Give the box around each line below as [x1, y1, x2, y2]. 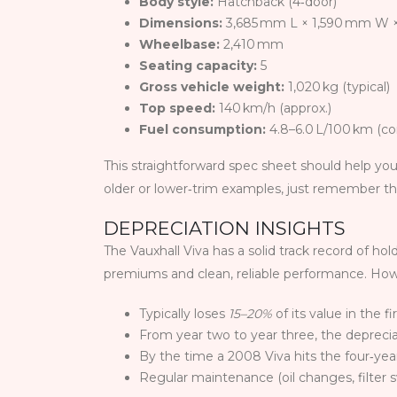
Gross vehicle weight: [139, 79, 284, 96]
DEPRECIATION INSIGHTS [104, 217, 346, 240]
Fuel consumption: [139, 121, 266, 138]
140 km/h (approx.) [215, 100, 331, 117]
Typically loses [139, 306, 229, 323]
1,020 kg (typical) [284, 79, 390, 96]
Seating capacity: [139, 58, 257, 74]
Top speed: [139, 100, 215, 117]
